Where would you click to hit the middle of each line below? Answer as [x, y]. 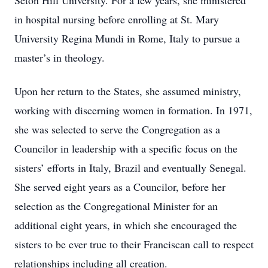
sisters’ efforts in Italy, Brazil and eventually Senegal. [130, 167]
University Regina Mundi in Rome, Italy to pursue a [127, 38]
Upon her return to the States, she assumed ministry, [128, 91]
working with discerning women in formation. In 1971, [133, 110]
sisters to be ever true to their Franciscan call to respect [134, 244]
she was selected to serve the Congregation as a [117, 129]
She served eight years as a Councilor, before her [120, 187]
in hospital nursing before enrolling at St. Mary [117, 19]
